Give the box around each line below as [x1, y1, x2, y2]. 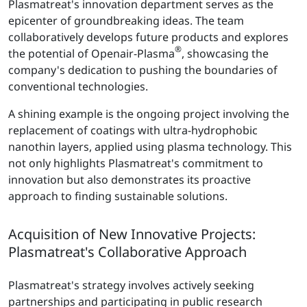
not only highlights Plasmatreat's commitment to [8, 155, 263, 171]
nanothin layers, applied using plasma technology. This [8, 138, 292, 154]
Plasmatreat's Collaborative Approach [8, 242, 247, 261]
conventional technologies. [8, 78, 148, 94]
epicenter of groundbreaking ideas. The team [8, 12, 244, 28]
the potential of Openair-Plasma [8, 45, 175, 61]
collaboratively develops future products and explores [8, 29, 288, 45]
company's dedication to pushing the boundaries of [8, 62, 278, 77]
